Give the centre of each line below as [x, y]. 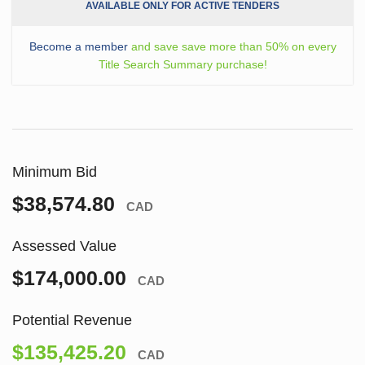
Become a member [78, 46]
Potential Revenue [72, 320]
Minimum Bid [55, 172]
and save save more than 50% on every [232, 46]
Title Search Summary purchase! [182, 64]
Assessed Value [64, 246]
